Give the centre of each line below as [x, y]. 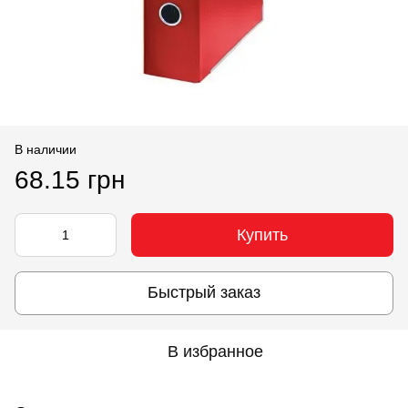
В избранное [215, 351]
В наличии [46, 149]
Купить [262, 235]
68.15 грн [70, 179]
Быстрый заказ [204, 293]
